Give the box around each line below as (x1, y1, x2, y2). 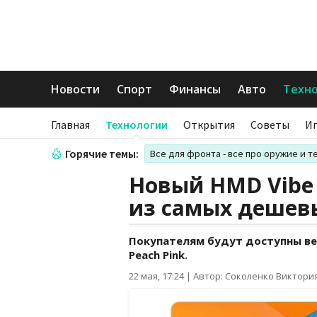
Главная (51, 117, 90, 132)
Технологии (105, 117, 168, 132)
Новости (51, 81, 100, 97)
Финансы (169, 81, 221, 97)
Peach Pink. (129, 248, 188, 262)
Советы (250, 117, 289, 132)
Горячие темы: (65, 146, 139, 161)
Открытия (183, 117, 235, 132)
